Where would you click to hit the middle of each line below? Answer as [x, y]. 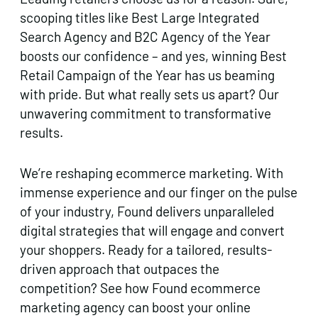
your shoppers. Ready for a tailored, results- [146, 249]
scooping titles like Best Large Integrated [139, 17]
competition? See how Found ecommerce [140, 287]
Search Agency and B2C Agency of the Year [145, 36]
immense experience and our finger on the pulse [159, 192]
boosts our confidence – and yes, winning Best [153, 55]
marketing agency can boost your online [135, 307]
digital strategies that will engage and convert [152, 230]
